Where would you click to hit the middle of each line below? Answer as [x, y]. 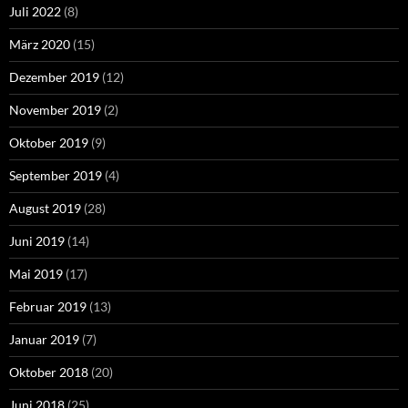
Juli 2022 [35, 12]
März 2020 [40, 45]
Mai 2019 [36, 274]
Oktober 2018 [49, 372]
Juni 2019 [37, 241]
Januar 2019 [44, 340]
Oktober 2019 [49, 143]
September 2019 [56, 176]
